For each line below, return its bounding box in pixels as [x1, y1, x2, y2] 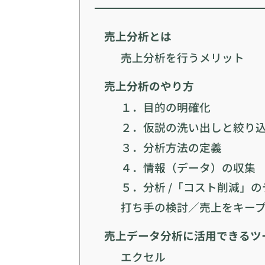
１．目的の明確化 [121, 99, 211, 115]
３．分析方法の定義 [121, 138, 222, 155]
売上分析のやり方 [104, 77, 195, 94]
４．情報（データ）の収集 [121, 159, 256, 175]
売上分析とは [104, 28, 172, 44]
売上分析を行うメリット [121, 49, 245, 66]
